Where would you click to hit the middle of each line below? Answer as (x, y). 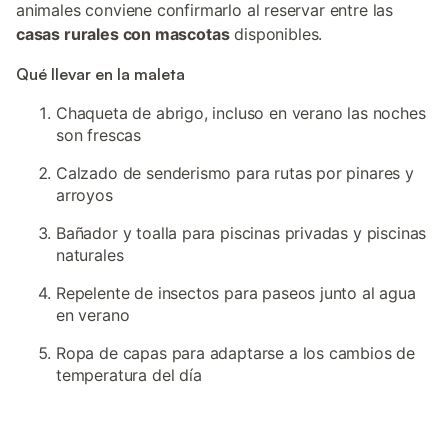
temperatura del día (129, 375)
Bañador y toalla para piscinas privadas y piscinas (241, 233)
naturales (90, 255)
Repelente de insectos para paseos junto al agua (236, 293)
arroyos (84, 195)
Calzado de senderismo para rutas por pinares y (235, 173)
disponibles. (276, 34)
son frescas (99, 135)
